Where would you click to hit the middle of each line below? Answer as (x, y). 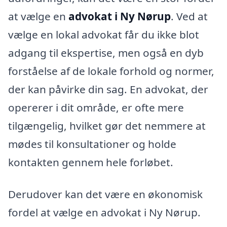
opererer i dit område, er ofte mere (96, 107)
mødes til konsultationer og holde (92, 144)
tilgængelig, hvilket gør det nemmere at (107, 125)
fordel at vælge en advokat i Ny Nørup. (104, 213)
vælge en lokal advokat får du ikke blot (104, 34)
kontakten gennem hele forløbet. (91, 162)
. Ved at (189, 16)
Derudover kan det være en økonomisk (105, 194)
